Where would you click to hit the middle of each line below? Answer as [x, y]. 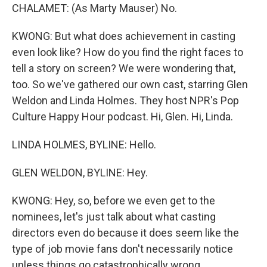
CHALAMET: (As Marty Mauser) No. [94, 8]
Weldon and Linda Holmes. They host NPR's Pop [125, 100]
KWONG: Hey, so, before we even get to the [114, 201]
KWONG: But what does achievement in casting [124, 36]
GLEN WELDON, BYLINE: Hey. [80, 173]
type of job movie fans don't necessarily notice [122, 249]
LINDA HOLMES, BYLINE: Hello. [84, 145]
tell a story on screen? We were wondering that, [124, 68]
